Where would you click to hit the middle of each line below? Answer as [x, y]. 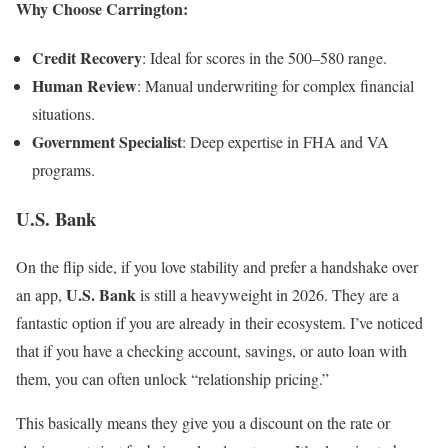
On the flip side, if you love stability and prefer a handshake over [217, 267]
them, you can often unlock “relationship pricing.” [172, 379]
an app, [41, 295]
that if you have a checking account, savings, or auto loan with [211, 351]
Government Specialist [107, 141]
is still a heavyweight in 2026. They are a [267, 295]
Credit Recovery [87, 57]
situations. [63, 113]
